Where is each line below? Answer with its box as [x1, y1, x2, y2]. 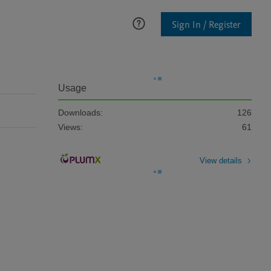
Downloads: [58, 108, 103, 117]
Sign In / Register [172, 18, 241, 31]
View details [200, 155, 242, 165]
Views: [58, 122, 83, 132]
